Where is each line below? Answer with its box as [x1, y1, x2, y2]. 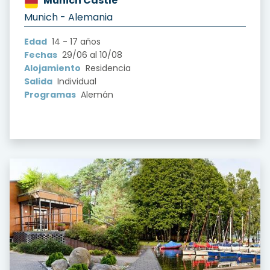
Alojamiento [24, 61, 81, 74]
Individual [55, 75, 96, 87]
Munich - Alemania [24, 10, 113, 24]
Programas [24, 88, 76, 101]
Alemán [78, 88, 113, 101]
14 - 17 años [49, 35, 101, 48]
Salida [24, 75, 52, 87]
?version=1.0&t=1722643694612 [10, 9, 139, 22]
